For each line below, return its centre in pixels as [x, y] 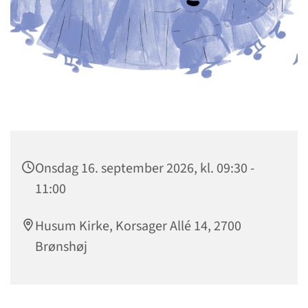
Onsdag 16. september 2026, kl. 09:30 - [145, 169]
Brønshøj [61, 247]
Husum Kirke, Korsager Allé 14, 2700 [138, 227]
